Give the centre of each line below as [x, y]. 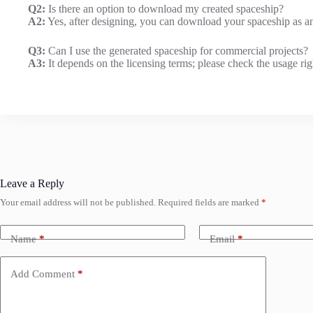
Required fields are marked [210, 203]
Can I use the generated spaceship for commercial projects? [177, 51]
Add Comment [43, 274]
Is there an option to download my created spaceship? [165, 9]
